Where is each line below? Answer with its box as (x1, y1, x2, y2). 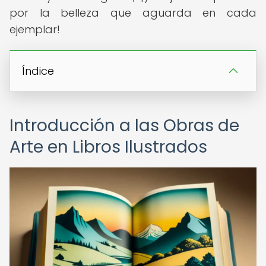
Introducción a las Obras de (9, 114, 239, 137)
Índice (22, 64, 54, 78)
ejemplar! (9, 22, 60, 37)
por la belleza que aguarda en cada (9, 5, 256, 20)
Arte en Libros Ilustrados (9, 135, 207, 159)
